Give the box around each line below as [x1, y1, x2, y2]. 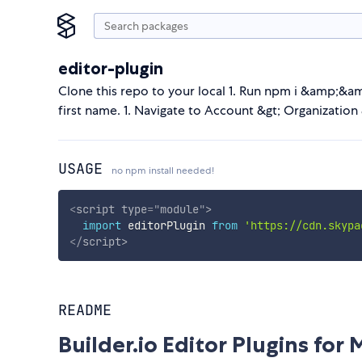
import [82, 217, 121, 233]
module [159, 201, 199, 217]
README [58, 301, 112, 320]
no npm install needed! [112, 164, 214, 177]
